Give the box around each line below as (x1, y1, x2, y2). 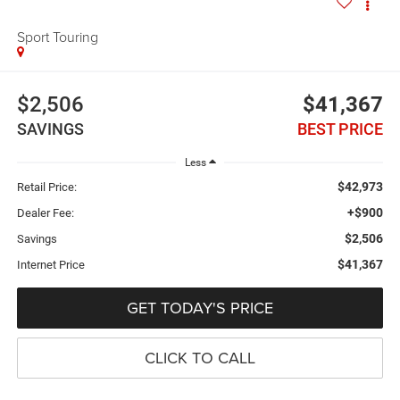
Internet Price (16, 257, 85, 271)
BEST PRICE (297, 119, 384, 138)
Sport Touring (16, 27, 98, 47)
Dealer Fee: (16, 205, 74, 220)
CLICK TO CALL (145, 346, 255, 369)
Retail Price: (16, 179, 77, 194)
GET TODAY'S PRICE (127, 296, 273, 319)
